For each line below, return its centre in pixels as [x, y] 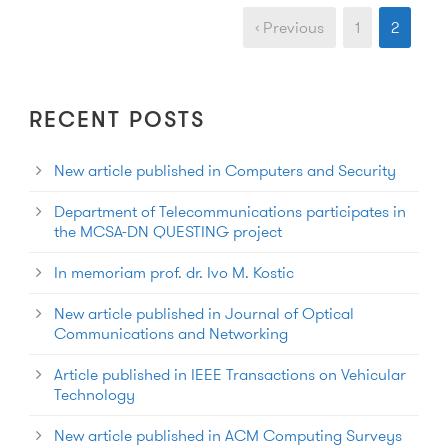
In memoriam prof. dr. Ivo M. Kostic [174, 272]
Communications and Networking [171, 333]
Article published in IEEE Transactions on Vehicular [230, 374]
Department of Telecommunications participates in [230, 211]
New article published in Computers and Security [225, 170]
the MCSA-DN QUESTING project [168, 231]
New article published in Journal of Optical [204, 313]
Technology [94, 394]
